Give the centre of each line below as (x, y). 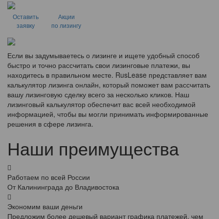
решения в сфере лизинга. (50, 124)
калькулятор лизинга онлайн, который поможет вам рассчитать (109, 85)
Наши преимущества (93, 148)
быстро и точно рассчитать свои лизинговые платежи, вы (99, 65)
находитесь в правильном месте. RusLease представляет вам (107, 75)
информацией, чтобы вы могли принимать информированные (108, 114)
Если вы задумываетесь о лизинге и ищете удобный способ (103, 55)
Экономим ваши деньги (45, 207)
